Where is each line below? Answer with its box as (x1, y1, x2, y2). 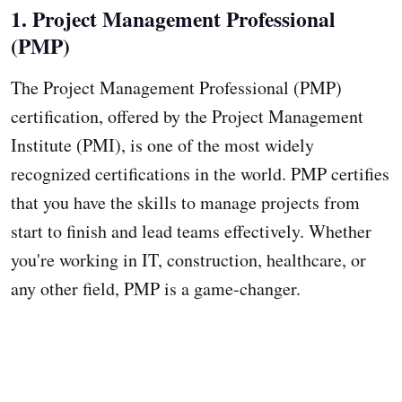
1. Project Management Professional (11, 3, 336, 34)
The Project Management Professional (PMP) (11, 74, 342, 100)
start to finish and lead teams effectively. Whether (11, 218, 371, 243)
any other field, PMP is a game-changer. (11, 275, 301, 301)
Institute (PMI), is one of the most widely (11, 132, 314, 157)
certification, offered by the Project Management (11, 103, 363, 128)
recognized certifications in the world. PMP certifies (11, 161, 389, 186)
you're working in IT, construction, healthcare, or (11, 247, 366, 272)
